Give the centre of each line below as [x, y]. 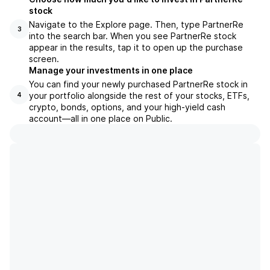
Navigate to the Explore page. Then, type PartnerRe [136, 24]
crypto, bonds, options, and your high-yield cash [127, 107]
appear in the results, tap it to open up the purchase [136, 47]
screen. [44, 59]
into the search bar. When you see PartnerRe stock [133, 36]
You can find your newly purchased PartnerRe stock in [138, 84]
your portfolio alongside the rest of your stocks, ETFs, [139, 96]
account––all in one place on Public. [101, 118]
